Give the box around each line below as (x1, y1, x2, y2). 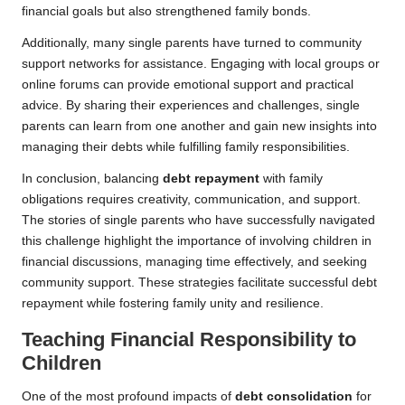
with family (259, 172, 323, 186)
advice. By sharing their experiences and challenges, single (22, 99, 360, 113)
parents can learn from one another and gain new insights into (22, 119, 377, 134)
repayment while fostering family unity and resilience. (22, 297, 324, 311)
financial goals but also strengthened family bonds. (22, 5, 311, 19)
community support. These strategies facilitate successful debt (22, 276, 377, 290)
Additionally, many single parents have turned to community (22, 36, 362, 51)
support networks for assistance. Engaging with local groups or (22, 57, 380, 71)
